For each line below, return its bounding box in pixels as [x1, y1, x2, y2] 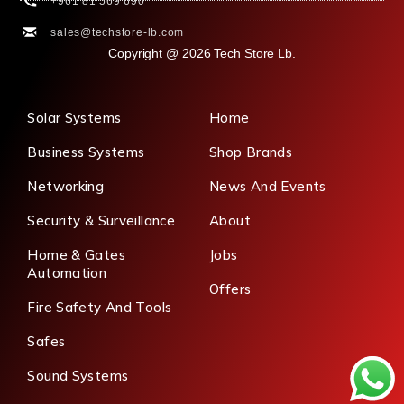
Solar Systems [27, 108, 122, 126]
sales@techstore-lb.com [50, 25, 185, 39]
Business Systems [27, 142, 145, 161]
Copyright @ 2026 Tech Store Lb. [108, 45, 296, 60]
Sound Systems [27, 366, 129, 384]
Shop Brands [209, 142, 293, 161]
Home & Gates [27, 245, 125, 263]
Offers [209, 280, 252, 298]
